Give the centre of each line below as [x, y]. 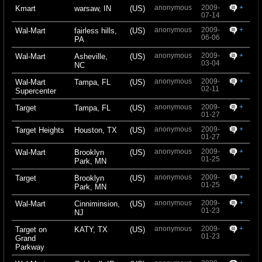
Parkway [30, 247]
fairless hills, [95, 30]
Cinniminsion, [97, 204]
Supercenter [35, 91]
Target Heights [39, 130]
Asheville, [91, 56]
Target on [31, 229]
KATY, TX [91, 229]
